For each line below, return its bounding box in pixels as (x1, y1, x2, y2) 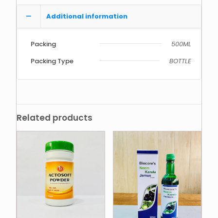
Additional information (46, 11, 127, 21)
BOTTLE (169, 56, 191, 66)
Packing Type (31, 56, 73, 66)
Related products (17, 111, 92, 124)
